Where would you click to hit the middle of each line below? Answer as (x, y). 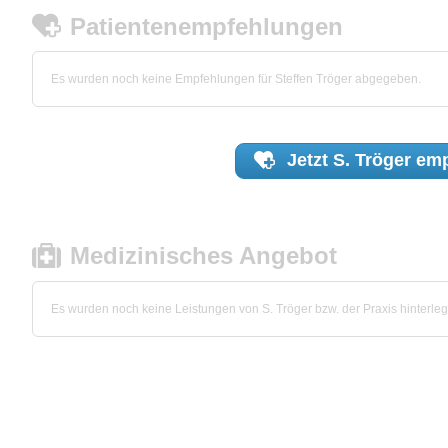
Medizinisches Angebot (204, 256)
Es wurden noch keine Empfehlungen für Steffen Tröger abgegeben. (236, 79)
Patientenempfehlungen (207, 26)
